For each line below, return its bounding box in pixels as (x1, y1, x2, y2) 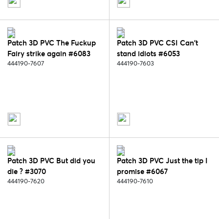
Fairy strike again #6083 (7, 49, 90, 59)
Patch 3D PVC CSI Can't (117, 38, 198, 48)
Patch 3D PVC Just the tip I (117, 156, 208, 166)
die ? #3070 (7, 167, 46, 176)
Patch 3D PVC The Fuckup (7, 38, 96, 48)
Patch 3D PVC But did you (7, 156, 95, 166)
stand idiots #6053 (117, 49, 180, 59)
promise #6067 (117, 167, 168, 176)
